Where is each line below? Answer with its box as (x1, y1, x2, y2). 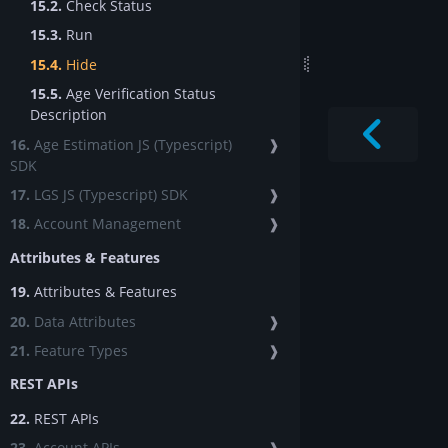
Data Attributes (30, 311, 136, 331)
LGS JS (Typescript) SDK (30, 184, 188, 204)
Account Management (30, 214, 181, 234)
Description (30, 105, 107, 125)
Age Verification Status (62, 84, 216, 104)
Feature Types (30, 340, 128, 360)
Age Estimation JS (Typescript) (30, 134, 232, 154)
